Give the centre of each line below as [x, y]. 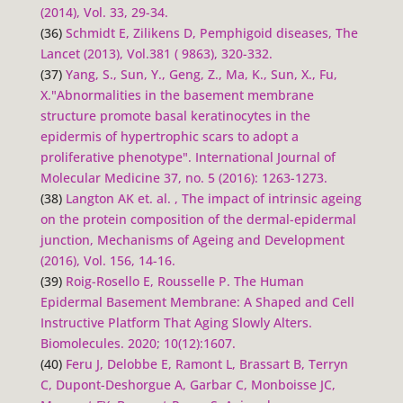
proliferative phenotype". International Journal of [188, 157]
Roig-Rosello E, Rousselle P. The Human [184, 281]
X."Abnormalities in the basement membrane [177, 94]
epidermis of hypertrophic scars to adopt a [169, 136]
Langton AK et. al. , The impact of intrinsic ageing [213, 198]
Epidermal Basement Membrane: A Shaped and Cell [197, 301]
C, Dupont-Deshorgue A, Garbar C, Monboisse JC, [188, 384]
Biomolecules [80, 343]
